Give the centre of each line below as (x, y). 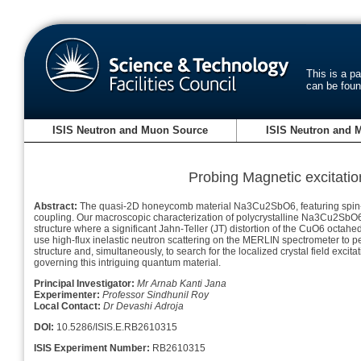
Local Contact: (68, 306)
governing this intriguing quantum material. (127, 262)
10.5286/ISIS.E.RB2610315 (116, 327)
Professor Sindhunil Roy (156, 295)
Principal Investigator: (85, 283)
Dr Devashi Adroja (143, 306)
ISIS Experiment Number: (92, 348)
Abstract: (56, 206)
